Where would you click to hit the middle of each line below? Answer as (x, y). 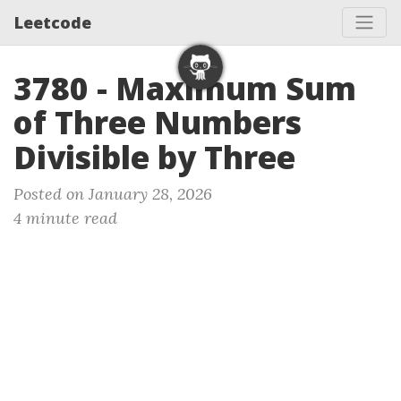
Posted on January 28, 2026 (113, 194)
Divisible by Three (154, 157)
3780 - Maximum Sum (185, 88)
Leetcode (53, 22)
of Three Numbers (158, 122)
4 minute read (65, 218)
